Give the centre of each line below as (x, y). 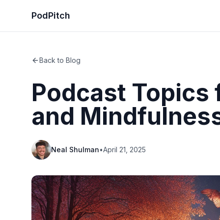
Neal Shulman (75, 150)
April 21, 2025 (124, 150)
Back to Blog (60, 60)
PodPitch (51, 15)
